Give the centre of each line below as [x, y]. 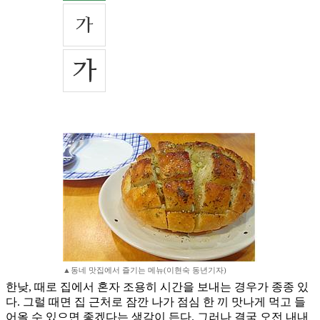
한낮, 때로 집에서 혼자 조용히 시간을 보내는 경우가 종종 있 [157, 287]
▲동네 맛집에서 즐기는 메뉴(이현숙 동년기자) [145, 270]
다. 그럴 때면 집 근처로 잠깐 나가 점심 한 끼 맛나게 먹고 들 [156, 302]
